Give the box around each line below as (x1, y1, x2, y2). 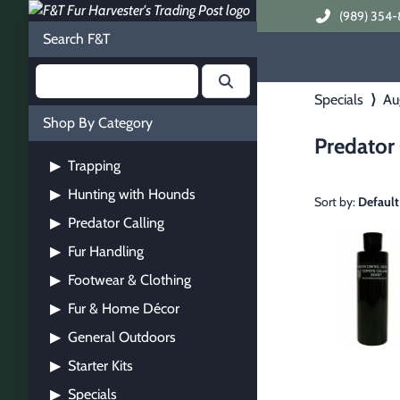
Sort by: (314, 194, 355, 210)
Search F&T (43, 30, 111, 47)
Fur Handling (64, 243, 144, 260)
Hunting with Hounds (64, 186, 196, 203)
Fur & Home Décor (64, 300, 179, 317)
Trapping (64, 157, 121, 174)
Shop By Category (43, 114, 153, 131)
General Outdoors (64, 329, 176, 346)
